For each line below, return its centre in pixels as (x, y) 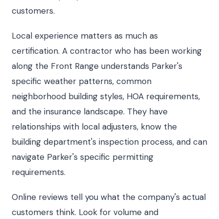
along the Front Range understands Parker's (97, 66)
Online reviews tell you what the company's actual (109, 197)
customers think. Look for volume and (85, 212)
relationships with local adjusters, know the (94, 127)
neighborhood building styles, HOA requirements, (106, 96)
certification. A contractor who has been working (107, 51)
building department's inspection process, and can (109, 142)
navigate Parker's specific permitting (83, 157)
